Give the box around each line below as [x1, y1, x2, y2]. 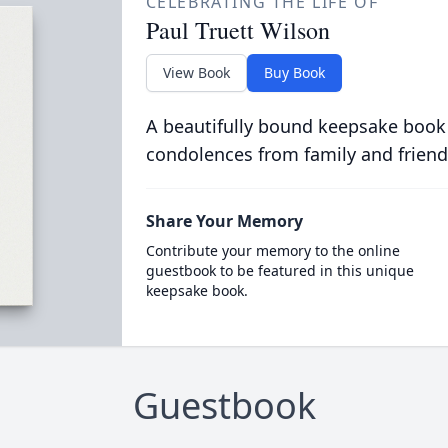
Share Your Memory [145, 210, 303, 232]
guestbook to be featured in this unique [145, 261, 414, 280]
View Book [162, 63, 230, 82]
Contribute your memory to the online [145, 241, 400, 260]
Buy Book [263, 63, 325, 82]
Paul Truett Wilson [145, 14, 330, 46]
